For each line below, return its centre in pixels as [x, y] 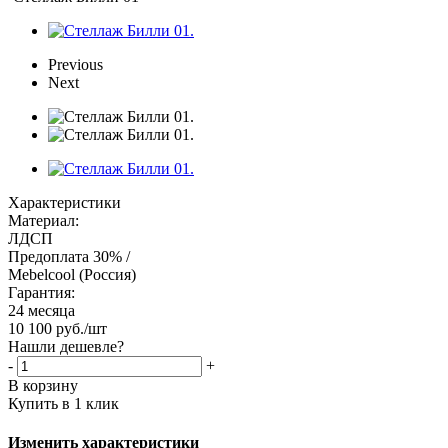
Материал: [43, 220]
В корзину [43, 385]
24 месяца [41, 310]
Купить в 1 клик [63, 403]
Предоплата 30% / [69, 256]
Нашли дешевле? [66, 346]
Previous [75, 64]
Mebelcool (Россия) [72, 274]
